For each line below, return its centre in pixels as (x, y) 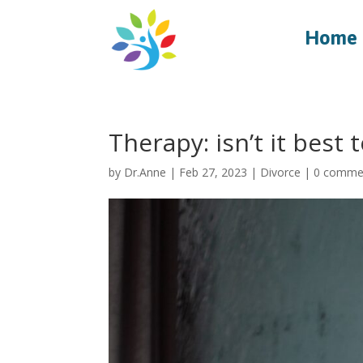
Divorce (281, 172)
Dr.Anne (145, 172)
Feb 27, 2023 (214, 172)
